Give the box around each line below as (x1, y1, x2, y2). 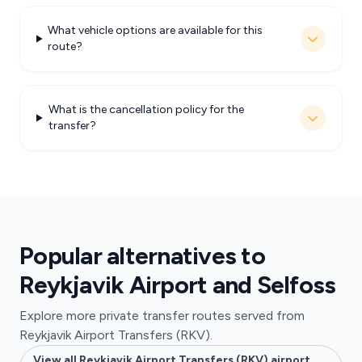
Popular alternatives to (19, 241, 265, 271)
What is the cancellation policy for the (48, 103, 244, 116)
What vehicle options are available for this (48, 23, 263, 37)
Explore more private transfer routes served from (19, 308, 305, 323)
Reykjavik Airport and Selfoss (19, 270, 336, 300)
